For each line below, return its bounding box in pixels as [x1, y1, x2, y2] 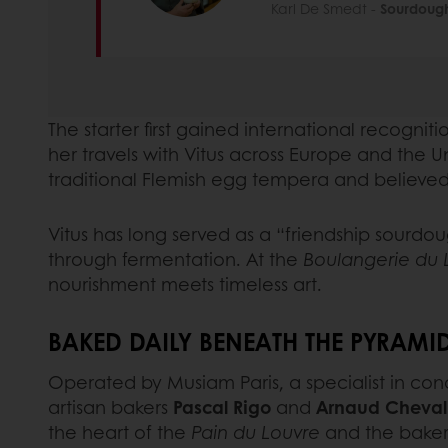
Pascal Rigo [173, 393, 271, 420]
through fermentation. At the [48, 245, 303, 272]
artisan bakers [48, 393, 173, 420]
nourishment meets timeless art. [48, 270, 322, 297]
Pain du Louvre [191, 418, 320, 445]
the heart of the [48, 418, 191, 445]
